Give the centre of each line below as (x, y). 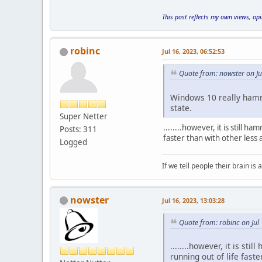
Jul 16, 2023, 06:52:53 (193, 51)
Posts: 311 (78, 129)
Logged (73, 142)
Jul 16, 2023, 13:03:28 (193, 200)
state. (181, 108)
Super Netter (84, 116)
